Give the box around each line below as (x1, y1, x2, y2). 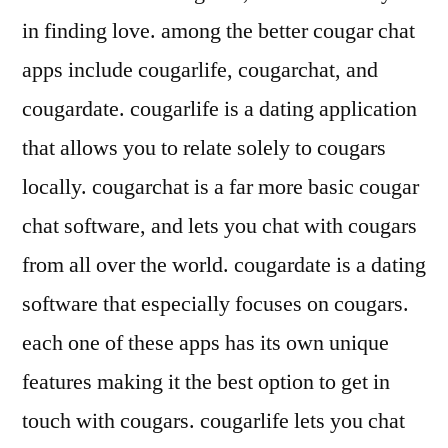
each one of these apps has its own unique (22, 329, 389, 358)
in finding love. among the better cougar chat (22, 17, 415, 46)
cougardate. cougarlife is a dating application (22, 95, 417, 124)
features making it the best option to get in (22, 368, 390, 397)
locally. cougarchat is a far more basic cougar (22, 173, 419, 202)
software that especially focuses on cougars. (22, 290, 409, 319)
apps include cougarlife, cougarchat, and (22, 56, 378, 85)
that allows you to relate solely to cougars (22, 134, 386, 163)
